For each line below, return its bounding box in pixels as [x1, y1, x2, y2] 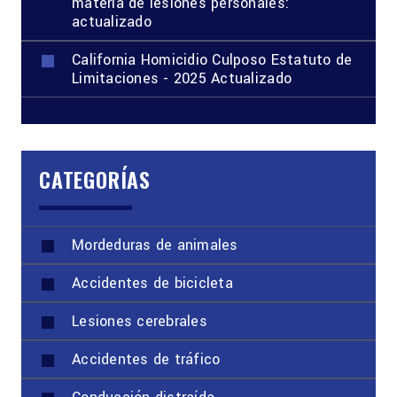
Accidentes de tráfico [72, 348, 221, 370]
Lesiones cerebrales [72, 310, 207, 331]
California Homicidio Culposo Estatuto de [72, 49, 353, 70]
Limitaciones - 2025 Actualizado [72, 67, 292, 89]
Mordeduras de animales [72, 234, 238, 255]
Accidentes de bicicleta [72, 272, 233, 293]
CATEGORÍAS [39, 162, 151, 195]
